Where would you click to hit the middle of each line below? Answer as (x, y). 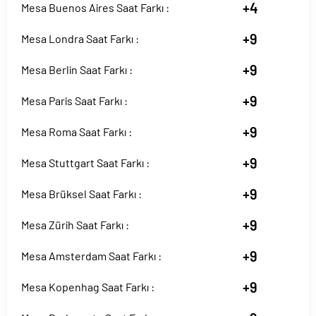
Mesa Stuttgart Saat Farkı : (85, 163)
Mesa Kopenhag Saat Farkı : (88, 287)
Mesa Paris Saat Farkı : (74, 101)
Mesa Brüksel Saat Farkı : (81, 194)
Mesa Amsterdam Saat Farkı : (91, 256)
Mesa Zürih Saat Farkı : (75, 225)
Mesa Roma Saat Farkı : (77, 132)
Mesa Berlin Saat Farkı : (77, 69)
